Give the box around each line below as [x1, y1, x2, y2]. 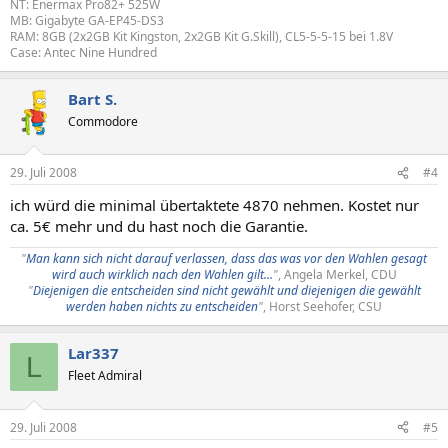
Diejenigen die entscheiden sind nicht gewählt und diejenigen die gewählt [32, 282, 421, 299]
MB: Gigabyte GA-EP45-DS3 [10, 11, 164, 29]
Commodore [68, 112, 138, 130]
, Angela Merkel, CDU [277, 266, 397, 283]
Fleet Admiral [68, 367, 142, 384]
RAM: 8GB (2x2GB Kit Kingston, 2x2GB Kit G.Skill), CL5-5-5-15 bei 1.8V [10, 27, 393, 45]
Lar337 [68, 343, 119, 363]
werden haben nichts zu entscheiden [66, 298, 258, 315]
